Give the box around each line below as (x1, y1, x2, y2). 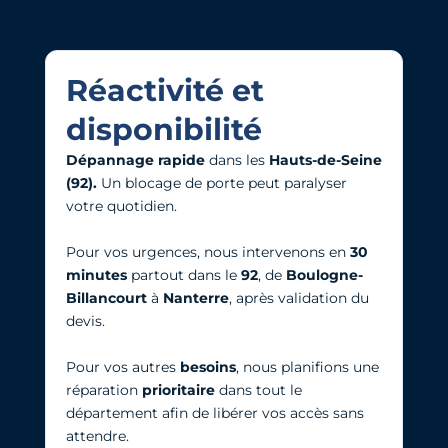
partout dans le (126, 266, 241, 285)
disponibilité (65, 111, 262, 149)
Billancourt (65, 289, 147, 308)
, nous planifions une (235, 358, 379, 377)
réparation (65, 381, 142, 400)
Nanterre (162, 289, 229, 308)
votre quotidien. (65, 197, 177, 216)
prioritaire (141, 381, 215, 400)
